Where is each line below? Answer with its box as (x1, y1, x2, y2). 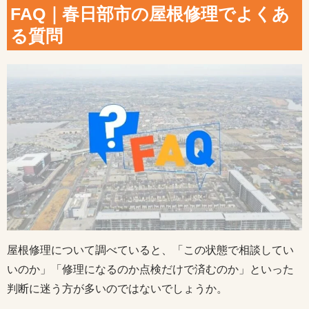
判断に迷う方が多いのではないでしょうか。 (7, 282, 228, 295)
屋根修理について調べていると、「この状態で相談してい (7, 243, 294, 256)
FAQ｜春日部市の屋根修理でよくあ (10, 4, 290, 24)
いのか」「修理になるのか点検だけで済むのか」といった (7, 263, 294, 275)
